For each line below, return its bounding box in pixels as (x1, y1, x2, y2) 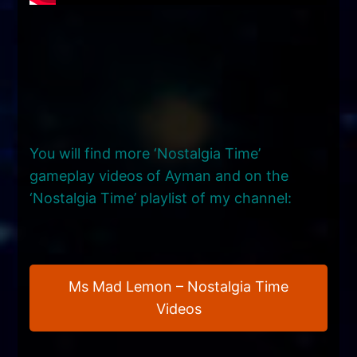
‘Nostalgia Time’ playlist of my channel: (29, 189, 292, 206)
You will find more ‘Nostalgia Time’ (29, 144, 261, 162)
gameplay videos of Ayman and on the (29, 167, 289, 184)
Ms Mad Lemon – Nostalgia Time (69, 277, 288, 295)
